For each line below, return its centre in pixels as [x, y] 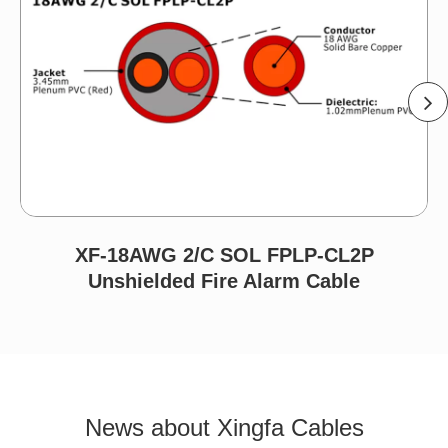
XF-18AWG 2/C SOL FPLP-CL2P [224, 255]
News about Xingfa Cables [224, 428]
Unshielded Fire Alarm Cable [224, 281]
